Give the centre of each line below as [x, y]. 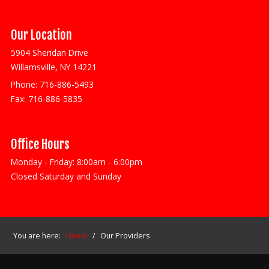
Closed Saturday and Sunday [66, 176]
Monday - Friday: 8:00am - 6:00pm [76, 162]
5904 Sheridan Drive [49, 53]
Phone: [25, 84]
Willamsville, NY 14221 [53, 67]
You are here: [39, 236]
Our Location [41, 35]
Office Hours [40, 144]
